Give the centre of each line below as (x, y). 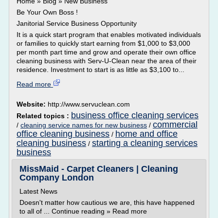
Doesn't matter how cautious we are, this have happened (107, 202)
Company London (57, 178)
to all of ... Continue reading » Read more (83, 211)
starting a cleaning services (145, 143)
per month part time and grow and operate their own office (106, 52)
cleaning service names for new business (84, 125)
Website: (32, 104)
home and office (146, 134)
